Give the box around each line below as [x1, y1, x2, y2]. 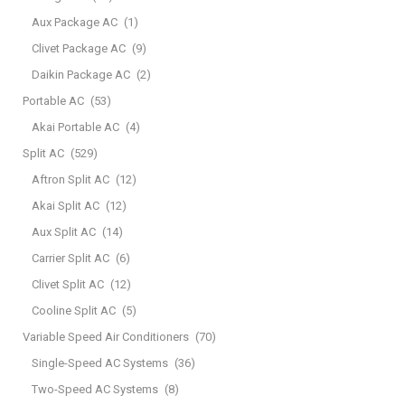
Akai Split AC [32, 198, 99, 212]
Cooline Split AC [32, 303, 116, 317]
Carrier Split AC [32, 250, 109, 265]
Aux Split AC [32, 224, 96, 239]
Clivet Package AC [32, 41, 126, 55]
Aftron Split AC [32, 172, 109, 186]
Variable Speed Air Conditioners [23, 329, 189, 344]
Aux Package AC [32, 14, 118, 29]
